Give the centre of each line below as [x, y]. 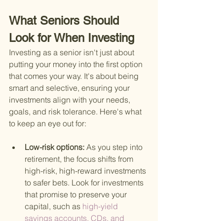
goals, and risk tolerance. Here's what [76, 112]
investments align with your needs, [71, 100]
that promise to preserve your [77, 195]
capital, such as [53, 206]
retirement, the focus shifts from [80, 159]
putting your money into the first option [77, 64]
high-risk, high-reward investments [86, 171]
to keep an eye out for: [48, 124]
